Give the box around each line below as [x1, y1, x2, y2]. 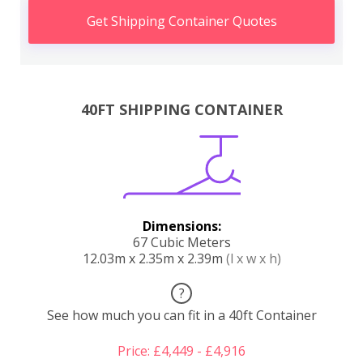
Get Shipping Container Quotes [86, 12, 277, 31]
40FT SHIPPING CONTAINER [80, 99, 283, 119]
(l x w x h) [225, 249, 281, 267]
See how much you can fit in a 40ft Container [46, 305, 317, 324]
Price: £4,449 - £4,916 [117, 341, 246, 360]
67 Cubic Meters [132, 233, 231, 251]
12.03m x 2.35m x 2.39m [82, 249, 226, 267]
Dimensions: [142, 216, 221, 235]
